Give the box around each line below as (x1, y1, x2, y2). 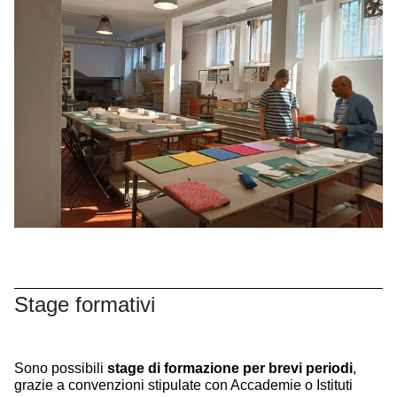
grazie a (14, 377, 68, 393)
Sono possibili (14, 360, 107, 376)
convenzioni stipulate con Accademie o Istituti (68, 377, 353, 393)
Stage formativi (14, 292, 155, 316)
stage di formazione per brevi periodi (107, 360, 353, 376)
